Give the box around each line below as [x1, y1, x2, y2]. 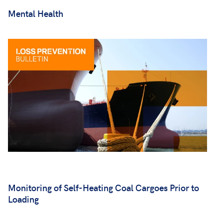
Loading [8, 192, 39, 205]
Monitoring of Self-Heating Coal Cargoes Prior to [8, 181, 199, 194]
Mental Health [8, 7, 63, 20]
